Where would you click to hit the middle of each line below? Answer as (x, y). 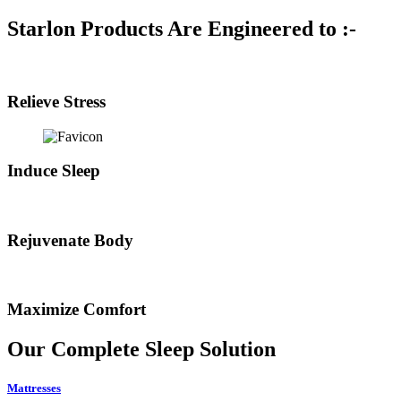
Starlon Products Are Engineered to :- (182, 29)
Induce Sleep (54, 171)
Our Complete (76, 350)
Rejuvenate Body (70, 240)
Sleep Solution (210, 350)
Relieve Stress (56, 101)
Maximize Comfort (77, 310)
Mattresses (34, 388)
